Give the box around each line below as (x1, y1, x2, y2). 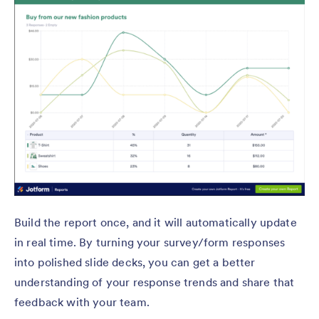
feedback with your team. (14, 294, 150, 309)
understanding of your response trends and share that (14, 274, 295, 289)
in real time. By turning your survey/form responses (14, 234, 286, 249)
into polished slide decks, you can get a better (14, 254, 256, 269)
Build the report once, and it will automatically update (14, 214, 297, 229)
